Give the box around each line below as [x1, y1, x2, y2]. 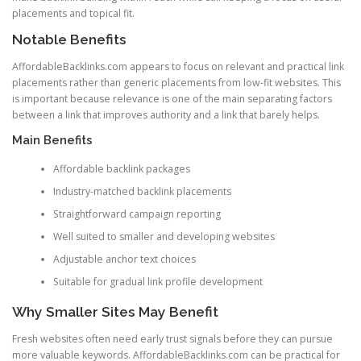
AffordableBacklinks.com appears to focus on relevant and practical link [12, 59, 344, 73]
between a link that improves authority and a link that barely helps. [12, 107, 320, 122]
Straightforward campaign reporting [52, 207, 221, 222]
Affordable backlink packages [52, 162, 190, 176]
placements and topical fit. [12, 6, 135, 21]
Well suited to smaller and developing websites [52, 230, 275, 244]
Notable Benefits [12, 31, 127, 48]
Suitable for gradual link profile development [52, 275, 263, 289]
